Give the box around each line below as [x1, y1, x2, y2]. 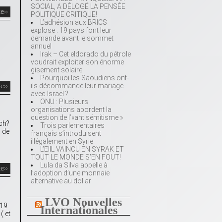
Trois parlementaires [40, 121, 105, 130]
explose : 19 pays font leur [31, 26, 111, 35]
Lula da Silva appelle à [40, 161, 108, 169]
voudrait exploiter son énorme [31, 58, 124, 66]
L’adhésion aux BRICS [40, 18, 107, 27]
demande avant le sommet [31, 34, 113, 43]
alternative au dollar [31, 177, 91, 185]
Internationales [40, 204, 117, 217]
